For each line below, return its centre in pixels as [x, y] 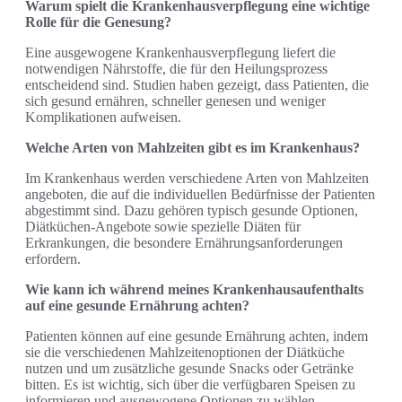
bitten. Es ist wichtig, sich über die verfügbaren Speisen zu [190, 384]
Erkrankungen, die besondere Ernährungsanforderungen [184, 242]
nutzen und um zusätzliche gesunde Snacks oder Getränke [189, 368]
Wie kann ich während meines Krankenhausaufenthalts [194, 289]
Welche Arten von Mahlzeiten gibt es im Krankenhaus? [192, 147]
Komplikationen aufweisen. [103, 117]
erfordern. [53, 258]
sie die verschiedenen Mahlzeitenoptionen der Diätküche [185, 352]
